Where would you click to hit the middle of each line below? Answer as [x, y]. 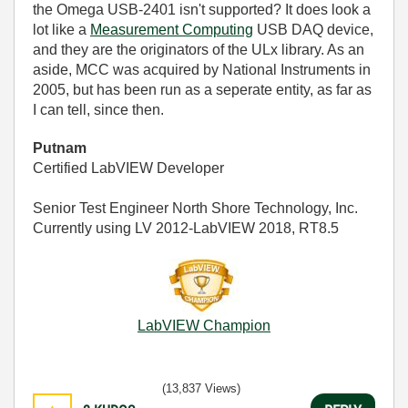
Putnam [60, 148]
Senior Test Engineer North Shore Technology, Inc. [195, 208]
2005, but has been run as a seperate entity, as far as [202, 89]
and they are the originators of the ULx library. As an [199, 49]
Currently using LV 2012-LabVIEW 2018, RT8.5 [186, 228]
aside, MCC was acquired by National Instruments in [202, 69]
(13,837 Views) [201, 388]
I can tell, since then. [98, 109]
